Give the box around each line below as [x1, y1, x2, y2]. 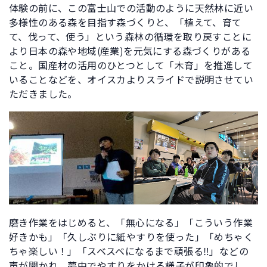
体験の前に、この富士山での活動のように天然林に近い [9, 2, 253, 14]
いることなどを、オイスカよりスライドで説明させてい [9, 74, 253, 86]
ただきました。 [9, 88, 77, 100]
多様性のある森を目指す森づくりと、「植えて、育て [9, 17, 242, 29]
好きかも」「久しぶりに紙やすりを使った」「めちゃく [9, 231, 253, 243]
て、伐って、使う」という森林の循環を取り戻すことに [9, 31, 252, 43]
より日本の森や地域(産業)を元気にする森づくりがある [9, 45, 251, 57]
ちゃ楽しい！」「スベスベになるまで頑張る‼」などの [9, 246, 249, 257]
